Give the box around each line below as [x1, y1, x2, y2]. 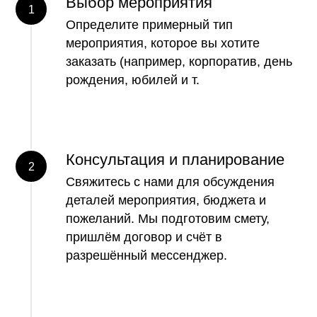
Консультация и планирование [66, 151, 284, 168]
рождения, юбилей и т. [66, 73, 200, 87]
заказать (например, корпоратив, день [66, 54, 292, 69]
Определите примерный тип [66, 18, 233, 32]
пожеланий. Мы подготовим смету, [66, 212, 270, 226]
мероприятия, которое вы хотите [66, 36, 260, 50]
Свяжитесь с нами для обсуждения [66, 175, 275, 189]
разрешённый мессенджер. [66, 248, 227, 263]
